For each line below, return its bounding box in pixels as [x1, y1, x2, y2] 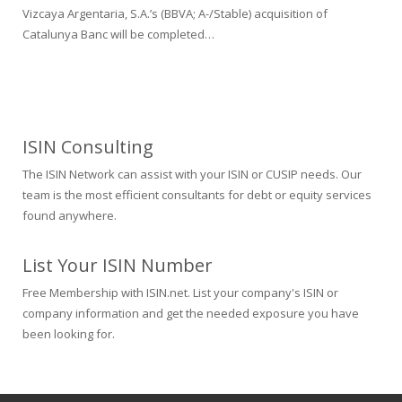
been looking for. [22, 326, 115, 342]
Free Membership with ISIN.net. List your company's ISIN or [22, 284, 338, 301]
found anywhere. [22, 207, 117, 223]
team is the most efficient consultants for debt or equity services [22, 187, 371, 203]
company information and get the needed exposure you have [22, 305, 359, 321]
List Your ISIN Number [22, 253, 213, 277]
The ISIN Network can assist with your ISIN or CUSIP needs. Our [22, 166, 362, 182]
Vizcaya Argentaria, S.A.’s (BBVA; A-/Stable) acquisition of [22, 5, 328, 22]
